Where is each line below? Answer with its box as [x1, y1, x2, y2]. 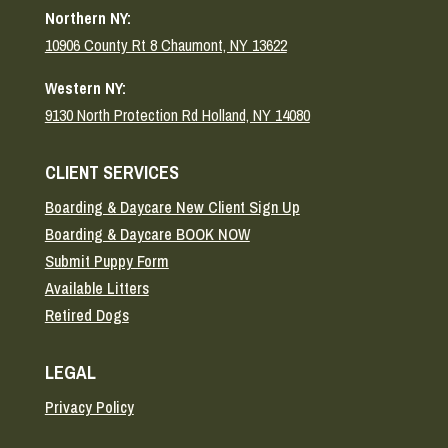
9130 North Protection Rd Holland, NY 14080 [44, 103, 310, 126]
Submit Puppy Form [44, 249, 169, 272]
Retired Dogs [44, 303, 129, 326]
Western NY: [44, 76, 126, 99]
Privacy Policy [44, 395, 134, 418]
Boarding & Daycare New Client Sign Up [44, 195, 300, 218]
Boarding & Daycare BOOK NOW [44, 222, 250, 245]
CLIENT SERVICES [44, 159, 179, 185]
